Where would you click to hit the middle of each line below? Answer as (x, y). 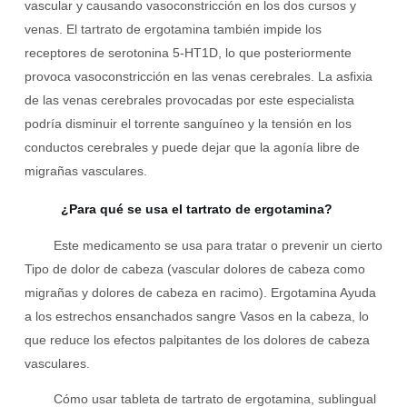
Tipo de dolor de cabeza (94, 269)
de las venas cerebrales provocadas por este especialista (189, 100)
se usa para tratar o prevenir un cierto (271, 246)
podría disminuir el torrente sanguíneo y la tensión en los (188, 124)
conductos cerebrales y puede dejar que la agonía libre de (192, 148)
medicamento (121, 246)
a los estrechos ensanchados (110, 317)
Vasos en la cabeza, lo (302, 317)
